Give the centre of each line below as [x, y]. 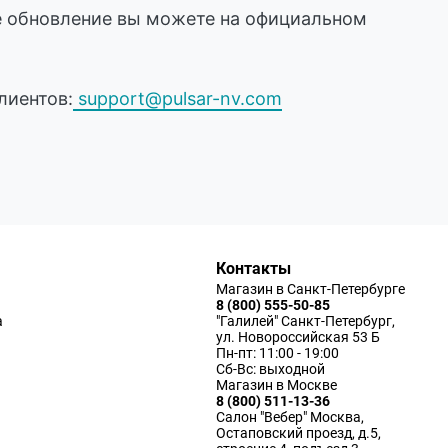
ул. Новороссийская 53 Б [297, 337]
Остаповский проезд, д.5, [298, 433]
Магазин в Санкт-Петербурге [310, 289]
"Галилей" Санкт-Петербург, [305, 321]
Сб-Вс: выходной [270, 369]
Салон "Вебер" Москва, [289, 417]
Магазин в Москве [276, 385]
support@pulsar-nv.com [177, 99]
